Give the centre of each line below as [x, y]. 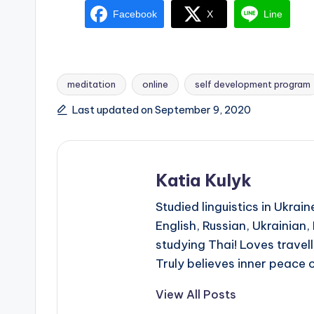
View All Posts [196, 294]
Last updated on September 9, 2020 [162, 109]
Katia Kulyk [204, 180]
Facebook [135, 14]
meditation [91, 84]
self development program [253, 84]
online [155, 84]
